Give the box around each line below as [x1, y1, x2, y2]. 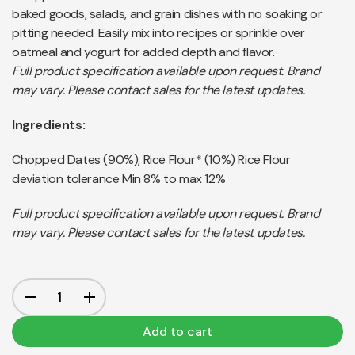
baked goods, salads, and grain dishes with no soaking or [12, 6, 323, 23]
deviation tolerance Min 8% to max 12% [12, 170, 226, 188]
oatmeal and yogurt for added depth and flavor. [12, 44, 275, 61]
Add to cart [143, 323, 212, 340]
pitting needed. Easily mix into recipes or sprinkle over [12, 25, 305, 42]
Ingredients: [12, 116, 86, 134]
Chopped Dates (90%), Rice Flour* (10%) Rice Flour [12, 151, 291, 169]
